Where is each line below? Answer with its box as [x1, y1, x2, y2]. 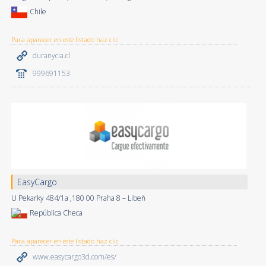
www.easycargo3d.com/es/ [32, 251, 116, 262]
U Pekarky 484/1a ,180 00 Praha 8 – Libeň [11, 192, 145, 203]
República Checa [29, 207, 83, 218]
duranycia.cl [32, 50, 70, 61]
